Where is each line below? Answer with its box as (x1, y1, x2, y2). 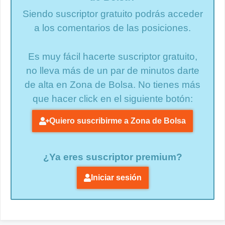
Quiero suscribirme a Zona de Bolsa (49, 117, 186, 126)
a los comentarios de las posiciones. (34, 23, 191, 34)
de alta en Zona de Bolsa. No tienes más (25, 79, 200, 90)
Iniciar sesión (90, 173, 142, 182)
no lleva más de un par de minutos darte (26, 65, 199, 76)
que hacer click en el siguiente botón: (32, 93, 193, 104)
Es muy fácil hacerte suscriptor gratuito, (28, 51, 197, 62)
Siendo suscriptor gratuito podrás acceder (22, 9, 203, 20)
